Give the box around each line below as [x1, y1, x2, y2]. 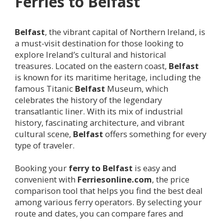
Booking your [15, 162, 69, 174]
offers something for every [103, 128, 206, 140]
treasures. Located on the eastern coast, [15, 60, 169, 72]
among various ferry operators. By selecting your [15, 196, 202, 208]
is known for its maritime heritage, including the [15, 71, 201, 83]
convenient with [15, 173, 77, 185]
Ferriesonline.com [77, 173, 152, 185]
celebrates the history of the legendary [15, 94, 162, 106]
